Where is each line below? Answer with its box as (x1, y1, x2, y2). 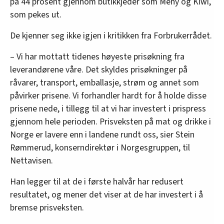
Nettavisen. (10, 154, 53, 167)
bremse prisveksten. (10, 201, 84, 214)
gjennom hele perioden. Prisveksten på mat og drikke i (10, 115, 211, 128)
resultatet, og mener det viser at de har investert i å (10, 188, 203, 201)
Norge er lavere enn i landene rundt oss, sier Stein (10, 128, 194, 141)
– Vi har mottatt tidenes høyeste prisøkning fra (10, 50, 184, 63)
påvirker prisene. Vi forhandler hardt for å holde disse (10, 89, 206, 102)
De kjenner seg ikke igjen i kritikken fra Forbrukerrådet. (10, 29, 212, 42)
